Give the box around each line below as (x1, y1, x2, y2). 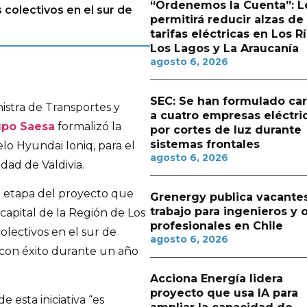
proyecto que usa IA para (149, 286, 298, 299)
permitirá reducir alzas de (149, 13, 304, 26)
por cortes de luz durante (149, 123, 302, 136)
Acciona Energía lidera (149, 272, 283, 285)
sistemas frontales (149, 138, 260, 151)
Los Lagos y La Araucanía (149, 42, 299, 55)
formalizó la (55, 120, 121, 133)
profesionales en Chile (149, 219, 283, 232)
